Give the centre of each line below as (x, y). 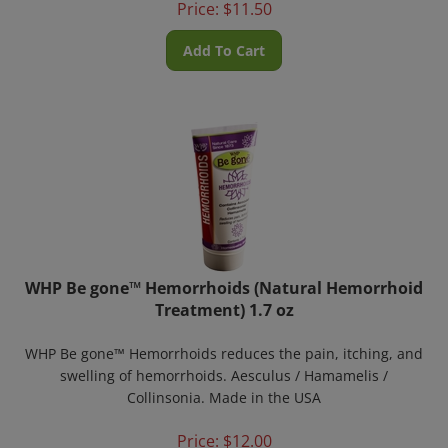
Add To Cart (224, 38)
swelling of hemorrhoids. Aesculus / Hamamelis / (224, 363)
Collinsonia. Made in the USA (224, 385)
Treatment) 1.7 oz (224, 298)
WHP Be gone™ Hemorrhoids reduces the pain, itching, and (224, 341)
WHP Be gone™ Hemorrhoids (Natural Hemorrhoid (224, 276)
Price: (197, 429)
